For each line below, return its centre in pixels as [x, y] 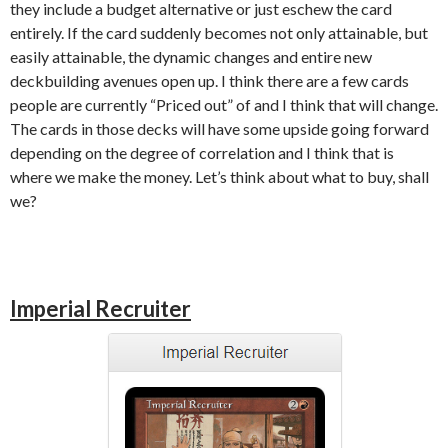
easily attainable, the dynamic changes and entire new [191, 56]
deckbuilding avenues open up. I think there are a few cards [209, 80]
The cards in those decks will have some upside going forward [219, 128]
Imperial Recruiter [100, 308]
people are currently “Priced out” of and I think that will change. [224, 104]
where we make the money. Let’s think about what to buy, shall [219, 176]
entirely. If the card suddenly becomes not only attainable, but [219, 32]
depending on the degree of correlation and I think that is [202, 152]
